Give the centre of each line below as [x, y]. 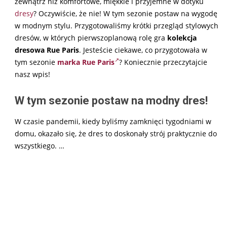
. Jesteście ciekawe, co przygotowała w [143, 50]
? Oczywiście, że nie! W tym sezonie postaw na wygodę [125, 13]
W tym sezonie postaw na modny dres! [111, 100]
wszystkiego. [37, 145]
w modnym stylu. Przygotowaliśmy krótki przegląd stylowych [117, 25]
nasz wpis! [32, 74]
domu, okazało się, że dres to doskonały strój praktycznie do [116, 133]
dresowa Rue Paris [47, 50]
